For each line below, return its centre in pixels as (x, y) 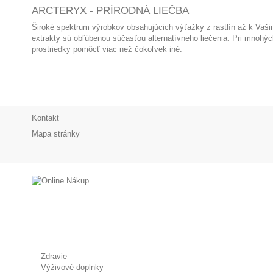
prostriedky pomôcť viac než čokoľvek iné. (107, 49)
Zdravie (54, 256)
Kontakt (45, 118)
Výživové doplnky (72, 267)
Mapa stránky (56, 134)
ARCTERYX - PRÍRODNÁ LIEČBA (110, 11)
